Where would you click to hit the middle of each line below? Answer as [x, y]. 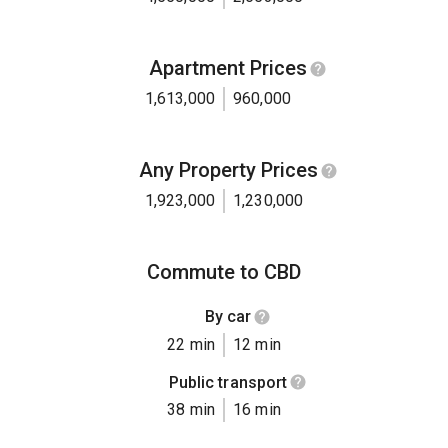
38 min [191, 410]
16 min [257, 410]
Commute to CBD [224, 272]
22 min [191, 344]
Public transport [228, 382]
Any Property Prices [228, 170]
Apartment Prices [228, 68]
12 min [257, 344]
